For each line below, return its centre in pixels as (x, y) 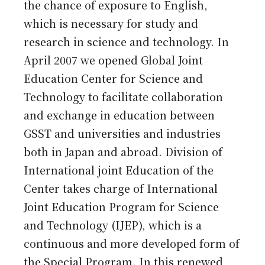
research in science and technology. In (127, 41)
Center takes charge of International (121, 188)
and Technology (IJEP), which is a (113, 225)
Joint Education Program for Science (122, 206)
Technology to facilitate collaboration (124, 96)
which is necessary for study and (111, 23)
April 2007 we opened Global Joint (114, 60)
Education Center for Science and (114, 78)
